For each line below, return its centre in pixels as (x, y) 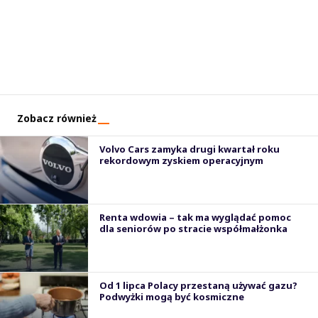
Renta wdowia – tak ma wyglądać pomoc (195, 217)
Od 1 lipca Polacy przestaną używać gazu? (198, 285)
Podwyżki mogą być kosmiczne (172, 296)
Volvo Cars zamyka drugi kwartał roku (190, 149)
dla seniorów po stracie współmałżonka (193, 228)
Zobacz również (57, 118)
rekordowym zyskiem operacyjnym (181, 160)
